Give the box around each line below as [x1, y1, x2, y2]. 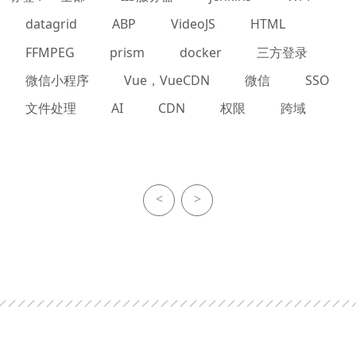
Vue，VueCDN [124, 71, 210, 89]
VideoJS [171, 15, 215, 33]
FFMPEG [25, 43, 75, 61]
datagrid [25, 15, 77, 33]
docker [180, 43, 222, 61]
